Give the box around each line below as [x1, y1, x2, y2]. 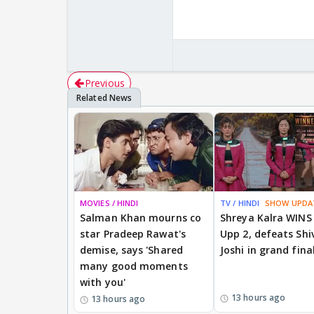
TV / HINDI [220, 197, 259, 208]
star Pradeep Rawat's [80, 226, 186, 240]
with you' [80, 275, 125, 289]
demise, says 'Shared [80, 243, 183, 257]
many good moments [80, 259, 188, 273]
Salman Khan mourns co [80, 210, 202, 224]
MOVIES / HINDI [80, 197, 139, 208]
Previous [85, 76, 125, 90]
